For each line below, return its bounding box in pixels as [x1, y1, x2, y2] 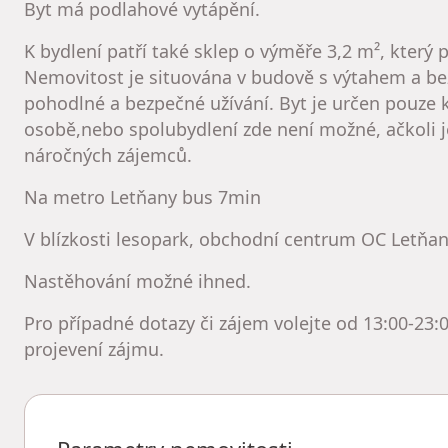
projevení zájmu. [24, 337, 164, 361]
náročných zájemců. [24, 143, 192, 167]
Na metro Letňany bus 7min [24, 185, 261, 209]
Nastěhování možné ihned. [24, 269, 251, 293]
